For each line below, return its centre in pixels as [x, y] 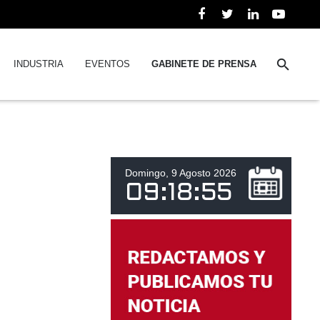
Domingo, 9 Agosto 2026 [181, 173]
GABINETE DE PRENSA [204, 64]
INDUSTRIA [38, 64]
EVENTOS [107, 64]
